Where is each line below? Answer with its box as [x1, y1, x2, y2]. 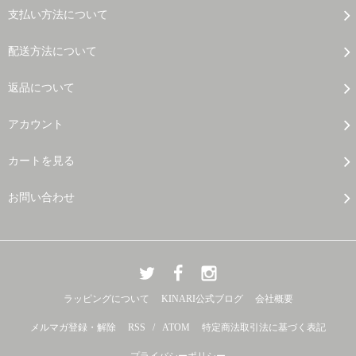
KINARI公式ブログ [161, 293, 243, 305]
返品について [8, 82, 75, 95]
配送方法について [8, 45, 97, 58]
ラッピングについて [63, 293, 149, 305]
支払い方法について [8, 9, 108, 21]
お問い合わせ [8, 192, 75, 204]
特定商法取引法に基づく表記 [202, 322, 326, 334]
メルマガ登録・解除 [30, 322, 116, 334]
